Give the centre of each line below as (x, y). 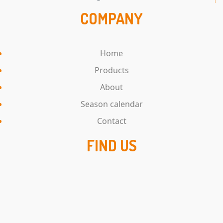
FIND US (111, 145)
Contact (111, 121)
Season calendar (111, 104)
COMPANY (111, 18)
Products (111, 70)
